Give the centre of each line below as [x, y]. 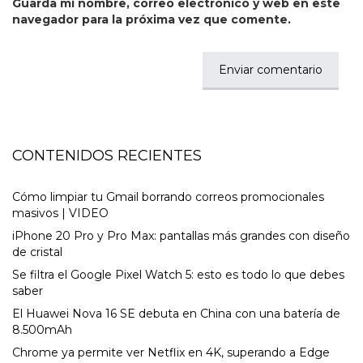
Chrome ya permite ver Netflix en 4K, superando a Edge [171, 353]
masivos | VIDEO [60, 214]
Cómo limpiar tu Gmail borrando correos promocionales [168, 197]
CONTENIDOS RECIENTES [107, 156]
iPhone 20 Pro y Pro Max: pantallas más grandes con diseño [181, 236]
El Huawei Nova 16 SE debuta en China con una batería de [176, 314]
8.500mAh [42, 330]
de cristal [37, 252]
